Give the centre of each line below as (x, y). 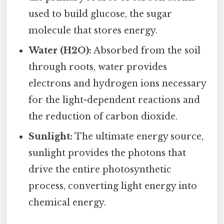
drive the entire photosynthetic (100, 170)
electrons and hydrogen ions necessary (117, 84)
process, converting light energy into (113, 186)
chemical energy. (67, 203)
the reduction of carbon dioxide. (103, 117)
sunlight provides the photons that (107, 153)
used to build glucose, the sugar (100, 14)
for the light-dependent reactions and (114, 100)
